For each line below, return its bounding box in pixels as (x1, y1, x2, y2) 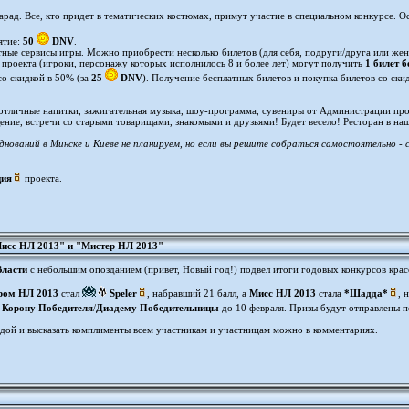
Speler (110, 288, 137, 299)
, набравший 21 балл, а (147, 288, 249, 299)
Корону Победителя (2, 302, 93, 313)
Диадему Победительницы (96, 302, 219, 313)
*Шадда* (344, 288, 388, 299)
